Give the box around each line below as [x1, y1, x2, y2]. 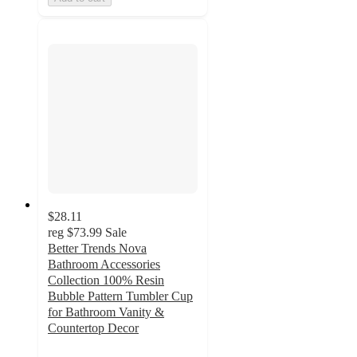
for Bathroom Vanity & [48, 304, 164, 319]
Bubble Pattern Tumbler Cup [48, 288, 193, 303]
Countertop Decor [48, 320, 139, 335]
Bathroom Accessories [48, 257, 160, 271]
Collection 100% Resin [48, 273, 164, 287]
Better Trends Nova [48, 241, 147, 255]
